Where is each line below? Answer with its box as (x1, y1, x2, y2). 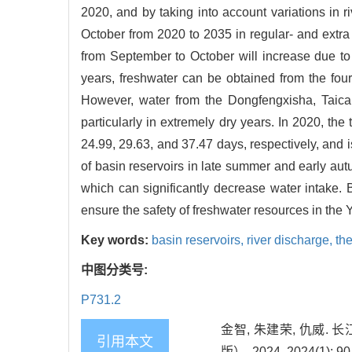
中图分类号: (81, 263, 151, 277)
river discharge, (247, 233, 335, 247)
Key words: (81, 233, 152, 247)
